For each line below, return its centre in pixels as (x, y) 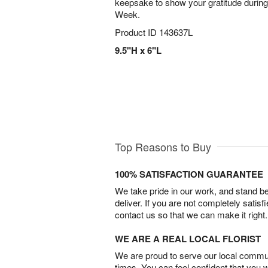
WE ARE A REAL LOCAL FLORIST (188, 239)
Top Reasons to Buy (163, 147)
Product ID (137, 32)
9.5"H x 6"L (138, 50)
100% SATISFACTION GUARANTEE (189, 174)
